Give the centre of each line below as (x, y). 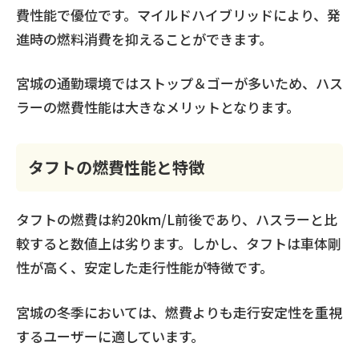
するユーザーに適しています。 (110, 336)
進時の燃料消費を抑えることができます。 (144, 38)
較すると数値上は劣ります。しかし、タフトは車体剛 (179, 243)
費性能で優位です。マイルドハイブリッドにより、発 (178, 14)
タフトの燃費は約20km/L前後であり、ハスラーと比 (177, 219)
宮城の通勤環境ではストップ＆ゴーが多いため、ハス (179, 83)
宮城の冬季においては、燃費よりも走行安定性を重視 (179, 312)
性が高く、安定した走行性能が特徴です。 (145, 267)
